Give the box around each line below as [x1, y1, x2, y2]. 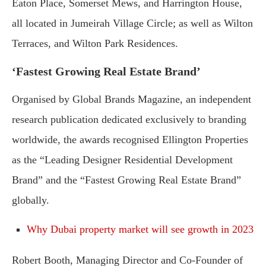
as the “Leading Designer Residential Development [12, 154, 233, 166]
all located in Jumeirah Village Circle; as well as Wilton [12, 17, 253, 30]
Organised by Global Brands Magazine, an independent [12, 93, 251, 106]
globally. [12, 194, 49, 207]
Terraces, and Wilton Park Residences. [12, 37, 178, 50]
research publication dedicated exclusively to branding [12, 113, 246, 126]
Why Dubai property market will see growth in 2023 [27, 223, 254, 236]
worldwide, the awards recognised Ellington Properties [12, 134, 248, 146]
